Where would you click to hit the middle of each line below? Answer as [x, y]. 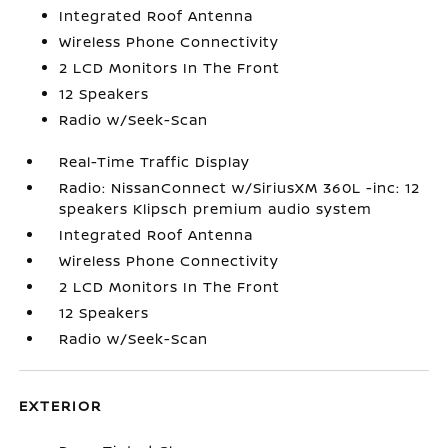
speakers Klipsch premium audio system [216, 208]
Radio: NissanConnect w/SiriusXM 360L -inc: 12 [240, 187]
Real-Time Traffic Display [155, 161]
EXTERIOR [61, 405]
